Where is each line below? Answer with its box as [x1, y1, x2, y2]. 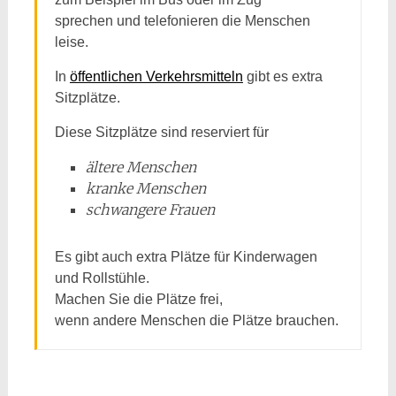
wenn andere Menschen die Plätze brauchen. [54, 313, 339, 328]
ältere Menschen [85, 158, 196, 176]
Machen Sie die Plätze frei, [54, 292, 223, 307]
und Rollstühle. [54, 270, 149, 286]
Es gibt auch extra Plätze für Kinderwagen [54, 249, 317, 264]
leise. [54, 34, 88, 49]
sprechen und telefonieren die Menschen [54, 13, 310, 28]
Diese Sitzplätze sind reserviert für [54, 125, 269, 140]
